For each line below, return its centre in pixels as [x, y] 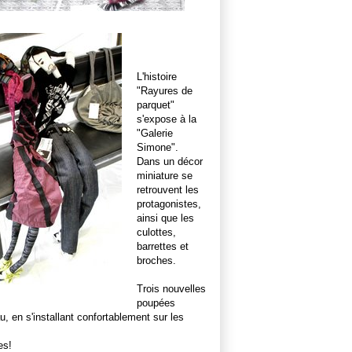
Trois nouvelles [171, 288]
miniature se [165, 175]
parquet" [156, 104]
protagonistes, [169, 203]
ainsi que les [165, 218]
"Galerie [155, 133]
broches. [156, 260]
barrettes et [163, 246]
